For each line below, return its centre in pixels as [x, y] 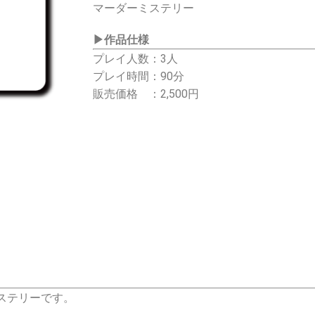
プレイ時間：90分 [139, 76]
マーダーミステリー [143, 8]
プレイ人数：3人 [135, 59]
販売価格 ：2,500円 [146, 94]
